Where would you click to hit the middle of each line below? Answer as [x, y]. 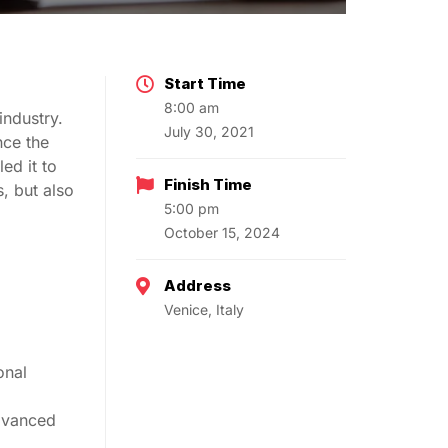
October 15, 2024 [222, 233]
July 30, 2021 [209, 132]
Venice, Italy [204, 310]
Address [197, 286]
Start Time [205, 84]
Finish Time [208, 185]
